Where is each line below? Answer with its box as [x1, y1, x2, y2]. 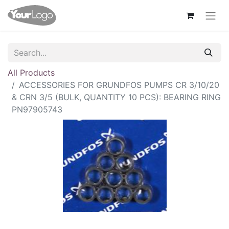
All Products [8, 67, 55, 78]
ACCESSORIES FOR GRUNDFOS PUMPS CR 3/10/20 [19, 79, 219, 90]
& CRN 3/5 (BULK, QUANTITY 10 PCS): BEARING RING [12, 91, 221, 102]
